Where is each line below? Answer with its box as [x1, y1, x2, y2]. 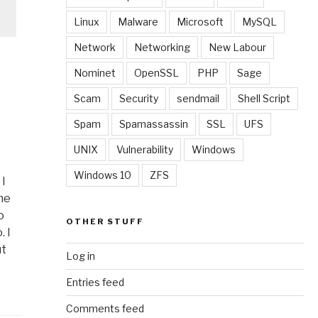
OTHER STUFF [65, 216, 144, 226]
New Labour [208, 40, 266, 53]
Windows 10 [73, 168, 131, 181]
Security [119, 92, 158, 104]
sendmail [176, 92, 219, 104]
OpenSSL [133, 66, 179, 79]
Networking [133, 40, 190, 53]
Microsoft [176, 15, 224, 28]
